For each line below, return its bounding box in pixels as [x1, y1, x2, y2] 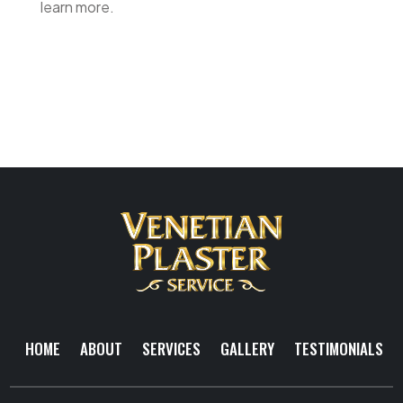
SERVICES [141, 337, 201, 361]
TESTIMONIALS [293, 337, 383, 361]
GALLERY [219, 337, 274, 361]
